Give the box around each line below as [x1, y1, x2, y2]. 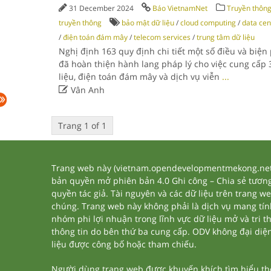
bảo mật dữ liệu [121, 18, 174, 28]
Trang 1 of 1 [57, 120, 106, 131]
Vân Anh [68, 84, 105, 96]
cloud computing [180, 18, 236, 28]
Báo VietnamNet [152, 3, 207, 13]
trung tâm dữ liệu [196, 32, 255, 42]
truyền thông [58, 18, 102, 28]
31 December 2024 [68, 3, 135, 13]
